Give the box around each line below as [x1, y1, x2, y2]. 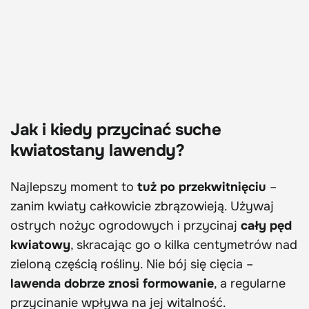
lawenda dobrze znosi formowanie [10, 276, 214, 292]
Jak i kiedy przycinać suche [10, 119, 221, 141]
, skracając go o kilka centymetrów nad [70, 237, 297, 253]
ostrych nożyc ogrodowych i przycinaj [10, 218, 241, 234]
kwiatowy [10, 237, 70, 253]
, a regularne [214, 276, 286, 292]
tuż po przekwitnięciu [137, 179, 266, 195]
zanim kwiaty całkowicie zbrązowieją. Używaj [10, 199, 274, 215]
